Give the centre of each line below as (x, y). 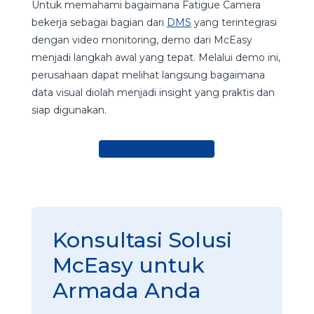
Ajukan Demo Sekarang (157, 149)
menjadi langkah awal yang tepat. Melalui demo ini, (156, 58)
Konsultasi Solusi (142, 240)
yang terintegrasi (234, 23)
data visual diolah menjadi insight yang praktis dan (153, 93)
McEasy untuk (128, 266)
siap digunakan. (69, 110)
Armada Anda (127, 291)
